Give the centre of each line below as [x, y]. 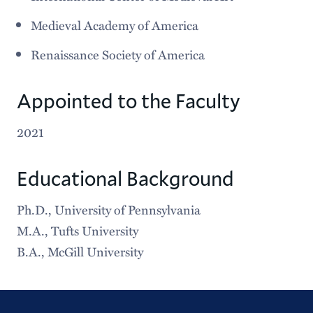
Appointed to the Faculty [128, 100]
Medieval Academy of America [114, 24]
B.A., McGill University [80, 251]
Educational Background [125, 177]
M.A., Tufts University [77, 230]
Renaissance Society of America [117, 54]
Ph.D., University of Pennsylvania [108, 209]
